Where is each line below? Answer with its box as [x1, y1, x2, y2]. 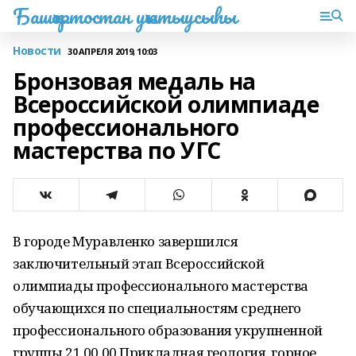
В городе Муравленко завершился [13, 232, 238, 250]
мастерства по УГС [13, 135, 221, 165]
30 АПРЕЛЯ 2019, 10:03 [68, 44, 157, 57]
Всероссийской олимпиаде [13, 89, 319, 119]
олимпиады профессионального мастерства [13, 277, 309, 295]
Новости [13, 43, 62, 58]
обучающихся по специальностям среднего [13, 299, 302, 317]
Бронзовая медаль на [13, 66, 257, 96]
